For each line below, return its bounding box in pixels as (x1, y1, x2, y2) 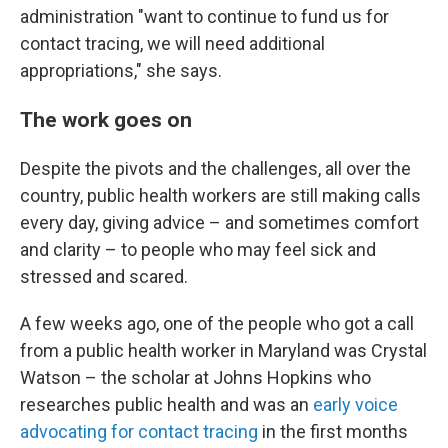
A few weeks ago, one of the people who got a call (20, 313, 414, 334)
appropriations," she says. (20, 60, 222, 81)
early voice (313, 394, 398, 415)
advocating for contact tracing (20, 421, 258, 442)
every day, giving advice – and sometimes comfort (20, 212, 419, 233)
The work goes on (20, 107, 192, 132)
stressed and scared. (20, 266, 188, 287)
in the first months (258, 421, 408, 442)
